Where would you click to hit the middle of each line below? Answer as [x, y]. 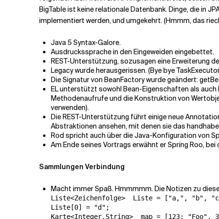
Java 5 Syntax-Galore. [86, 43]
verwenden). [70, 108]
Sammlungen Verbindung [82, 167]
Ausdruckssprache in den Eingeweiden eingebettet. [132, 52]
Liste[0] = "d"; [80, 207]
